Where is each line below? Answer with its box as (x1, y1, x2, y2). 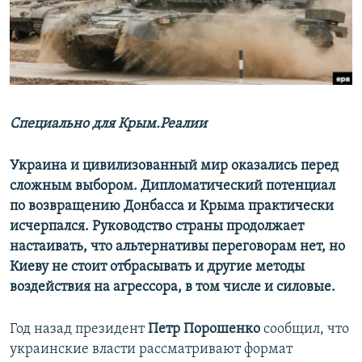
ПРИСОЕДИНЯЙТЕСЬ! (15, 7, 116, 19)
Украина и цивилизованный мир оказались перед (10, 158, 339, 175)
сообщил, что (260, 322, 349, 338)
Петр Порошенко (148, 322, 260, 338)
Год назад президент (10, 322, 148, 338)
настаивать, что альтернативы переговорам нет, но (10, 239, 345, 255)
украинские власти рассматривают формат (10, 342, 293, 358)
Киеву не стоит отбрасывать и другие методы (10, 259, 305, 276)
